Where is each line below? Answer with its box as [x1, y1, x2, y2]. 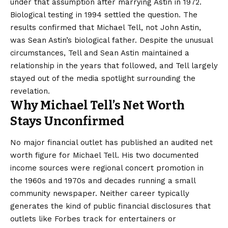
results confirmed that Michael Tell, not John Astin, [10, 23, 201, 32]
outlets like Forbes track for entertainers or [10, 214, 176, 224]
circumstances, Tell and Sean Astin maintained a [10, 48, 189, 58]
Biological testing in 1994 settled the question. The [10, 10, 197, 19]
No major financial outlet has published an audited [10, 138, 201, 148]
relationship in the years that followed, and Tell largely [10, 61, 218, 70]
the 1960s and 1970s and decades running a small [10, 176, 195, 186]
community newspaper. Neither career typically [10, 189, 189, 198]
